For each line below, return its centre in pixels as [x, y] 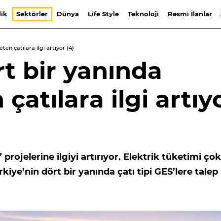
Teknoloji [143, 14]
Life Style [103, 14]
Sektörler [32, 14]
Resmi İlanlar [190, 14]
